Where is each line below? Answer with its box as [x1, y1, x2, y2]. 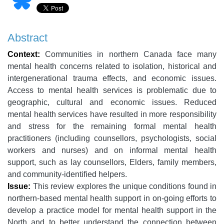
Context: [7, 50, 40, 59]
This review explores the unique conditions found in [30, 182, 216, 191]
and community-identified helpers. [7, 170, 127, 179]
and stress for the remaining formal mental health [7, 122, 216, 131]
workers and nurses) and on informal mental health [7, 146, 216, 155]
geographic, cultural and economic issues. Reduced [7, 98, 216, 107]
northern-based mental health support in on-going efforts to [7, 194, 216, 203]
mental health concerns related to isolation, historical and [7, 62, 216, 71]
